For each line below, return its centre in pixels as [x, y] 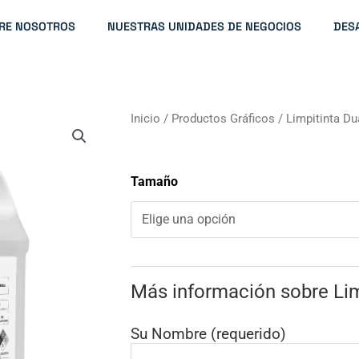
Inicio [145, 119]
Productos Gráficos [223, 119]
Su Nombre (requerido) [208, 333]
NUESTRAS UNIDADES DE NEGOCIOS [204, 26]
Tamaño [154, 181]
